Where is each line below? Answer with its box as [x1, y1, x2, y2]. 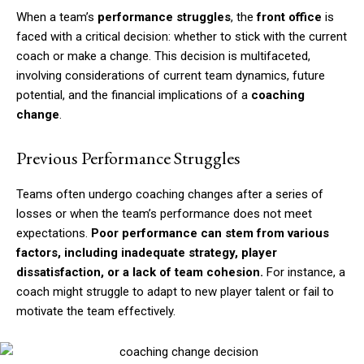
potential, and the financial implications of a [16, 88, 251, 103]
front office [257, 10, 322, 25]
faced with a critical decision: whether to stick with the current [16, 29, 347, 45]
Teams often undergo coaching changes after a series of [16, 187, 323, 202]
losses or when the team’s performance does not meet [16, 206, 312, 222]
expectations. [16, 226, 91, 241]
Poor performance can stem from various [91, 226, 329, 241]
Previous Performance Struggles [16, 146, 240, 171]
